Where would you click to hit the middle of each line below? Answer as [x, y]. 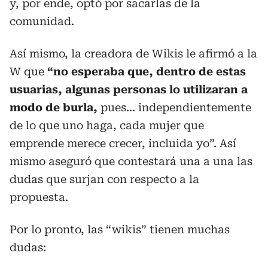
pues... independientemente [176, 108]
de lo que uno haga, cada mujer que [107, 126]
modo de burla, [55, 108]
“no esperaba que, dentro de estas [147, 72]
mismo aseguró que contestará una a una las [131, 162]
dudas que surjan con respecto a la [104, 179]
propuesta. [39, 197]
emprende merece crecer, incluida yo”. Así [123, 144]
